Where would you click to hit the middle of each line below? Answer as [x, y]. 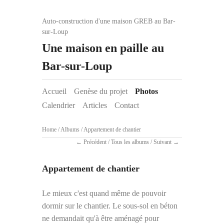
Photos [146, 91]
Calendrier [58, 105]
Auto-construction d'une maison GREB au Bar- [109, 21]
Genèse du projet [101, 91]
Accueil [54, 91]
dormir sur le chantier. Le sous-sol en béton [110, 205]
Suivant [162, 142]
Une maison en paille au [103, 48]
